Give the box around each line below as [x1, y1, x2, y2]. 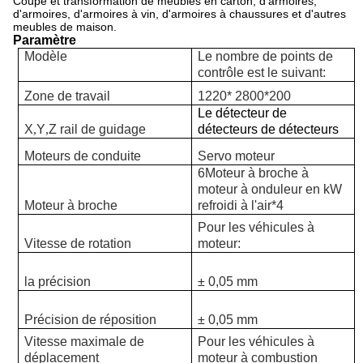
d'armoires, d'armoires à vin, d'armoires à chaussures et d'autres [13, 7, 346, 20]
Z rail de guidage [49, 122, 147, 136]
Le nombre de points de [198, 49, 334, 63]
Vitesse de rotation [24, 237, 132, 250]
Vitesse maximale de [24, 335, 145, 348]
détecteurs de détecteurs [198, 122, 340, 136]
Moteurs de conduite [24, 149, 142, 163]
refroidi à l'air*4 [198, 199, 284, 212]
